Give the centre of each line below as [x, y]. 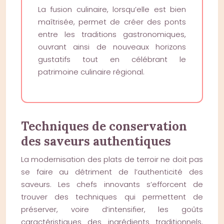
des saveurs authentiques [96, 141]
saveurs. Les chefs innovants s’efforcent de [112, 184]
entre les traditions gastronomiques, [112, 34]
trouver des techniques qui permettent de [112, 197]
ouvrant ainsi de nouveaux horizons [112, 47]
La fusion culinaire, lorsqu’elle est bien [112, 9]
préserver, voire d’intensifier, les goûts [112, 209]
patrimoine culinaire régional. [91, 72]
